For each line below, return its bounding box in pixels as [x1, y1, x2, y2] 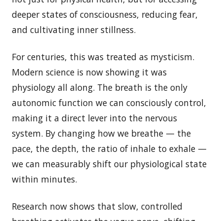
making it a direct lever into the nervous [12, 111, 177, 124]
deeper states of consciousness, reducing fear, [12, 8, 198, 20]
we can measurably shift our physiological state [12, 157, 207, 170]
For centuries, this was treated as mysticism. [12, 50, 194, 63]
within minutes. [12, 173, 77, 185]
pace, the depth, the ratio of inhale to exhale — [12, 142, 207, 154]
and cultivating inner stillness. [12, 23, 136, 36]
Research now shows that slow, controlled [12, 200, 183, 212]
